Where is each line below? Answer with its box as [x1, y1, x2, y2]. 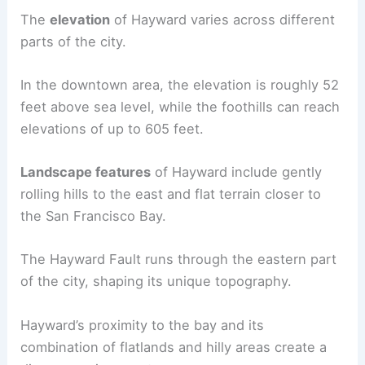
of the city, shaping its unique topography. [20, 273, 292, 290]
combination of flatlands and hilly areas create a [20, 338, 328, 355]
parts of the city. [20, 33, 127, 50]
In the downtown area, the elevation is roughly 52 [20, 76, 340, 93]
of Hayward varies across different [110, 11, 336, 28]
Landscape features [20, 164, 152, 181]
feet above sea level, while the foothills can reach [20, 98, 341, 115]
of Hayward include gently [151, 164, 323, 181]
